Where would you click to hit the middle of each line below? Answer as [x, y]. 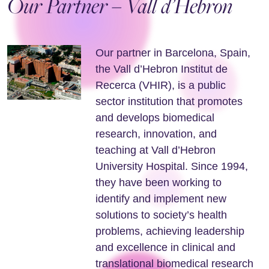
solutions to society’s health [161, 215]
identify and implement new [161, 199]
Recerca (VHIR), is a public [160, 85]
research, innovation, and [156, 134]
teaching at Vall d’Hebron [155, 150]
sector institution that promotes [169, 101]
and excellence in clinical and [165, 247]
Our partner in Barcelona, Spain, [173, 53]
